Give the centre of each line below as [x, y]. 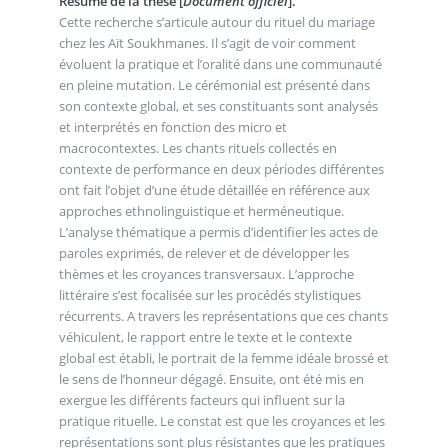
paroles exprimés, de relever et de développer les [203, 253]
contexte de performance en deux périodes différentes [221, 169]
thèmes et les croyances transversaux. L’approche [206, 274]
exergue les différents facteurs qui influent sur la [201, 400]
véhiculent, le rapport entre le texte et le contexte [205, 337]
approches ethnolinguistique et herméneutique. [201, 211]
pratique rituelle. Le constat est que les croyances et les [221, 421]
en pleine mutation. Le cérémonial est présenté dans [214, 85]
